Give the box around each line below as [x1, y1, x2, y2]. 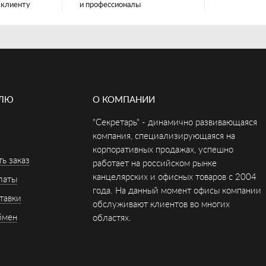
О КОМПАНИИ [93, 96, 155, 104]
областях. [93, 214, 131, 223]
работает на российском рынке [93, 159, 217, 168]
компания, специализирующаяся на [93, 132, 235, 141]
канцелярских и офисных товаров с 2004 [93, 173, 256, 182]
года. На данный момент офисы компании [93, 186, 261, 195]
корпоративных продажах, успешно [93, 145, 233, 154]
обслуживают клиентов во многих [93, 200, 230, 209]
